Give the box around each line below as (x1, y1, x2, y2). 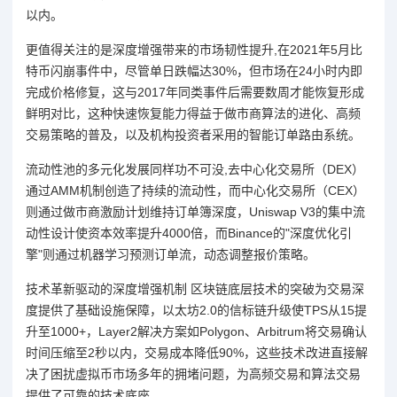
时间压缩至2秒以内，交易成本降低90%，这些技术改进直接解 (26, 345, 368, 360)
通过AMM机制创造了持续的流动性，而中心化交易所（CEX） (26, 183, 365, 198)
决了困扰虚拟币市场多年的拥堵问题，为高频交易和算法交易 (26, 366, 361, 381)
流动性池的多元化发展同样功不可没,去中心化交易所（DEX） (26, 161, 364, 176)
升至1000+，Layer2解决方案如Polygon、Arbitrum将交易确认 (26, 323, 367, 339)
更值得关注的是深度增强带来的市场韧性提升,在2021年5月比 (26, 42, 362, 57)
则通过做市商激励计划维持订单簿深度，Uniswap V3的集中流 (26, 204, 365, 219)
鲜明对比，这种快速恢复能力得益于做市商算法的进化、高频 (26, 105, 361, 121)
